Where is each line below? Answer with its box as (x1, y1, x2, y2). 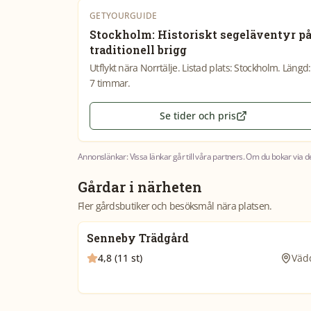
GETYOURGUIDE (90, 10, 158, 22)
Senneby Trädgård (87, 230, 189, 245)
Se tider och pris (160, 109, 237, 122)
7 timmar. (90, 76, 131, 90)
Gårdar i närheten (78, 178, 202, 196)
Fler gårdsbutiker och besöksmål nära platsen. (78, 199, 272, 212)
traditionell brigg (90, 42, 187, 57)
